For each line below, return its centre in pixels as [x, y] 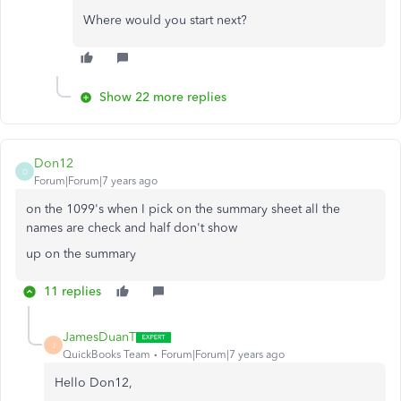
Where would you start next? [165, 20]
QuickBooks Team [107, 354]
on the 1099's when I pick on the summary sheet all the [183, 209]
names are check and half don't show [132, 228]
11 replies [73, 291]
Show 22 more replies [163, 97]
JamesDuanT [99, 337]
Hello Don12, [94, 383]
